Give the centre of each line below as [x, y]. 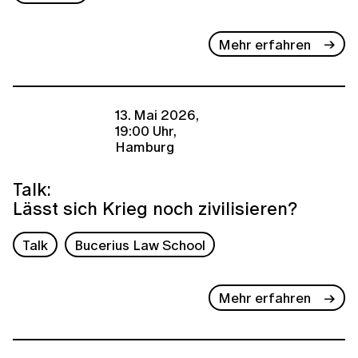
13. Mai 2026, [157, 115]
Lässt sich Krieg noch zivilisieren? [155, 209]
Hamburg [145, 147]
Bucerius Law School [140, 245]
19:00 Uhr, [146, 131]
